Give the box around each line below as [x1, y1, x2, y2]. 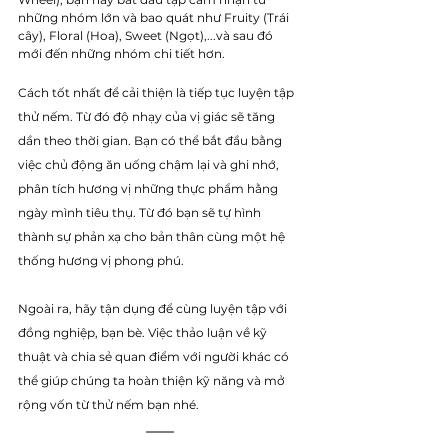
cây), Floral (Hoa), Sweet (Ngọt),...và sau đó [18, 27, 276, 43]
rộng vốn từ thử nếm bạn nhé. [18, 396, 202, 412]
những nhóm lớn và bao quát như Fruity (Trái [18, 9, 292, 25]
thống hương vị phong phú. [18, 252, 184, 268]
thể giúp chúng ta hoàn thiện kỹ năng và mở [18, 372, 288, 388]
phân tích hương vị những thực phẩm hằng [18, 180, 281, 196]
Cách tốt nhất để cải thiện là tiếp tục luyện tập [18, 84, 297, 100]
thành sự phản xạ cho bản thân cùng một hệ [18, 228, 288, 244]
